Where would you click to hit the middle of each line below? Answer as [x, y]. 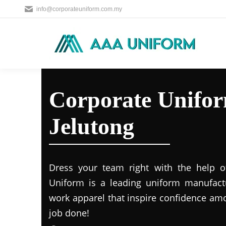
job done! [69, 213]
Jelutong [92, 126]
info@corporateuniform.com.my [79, 9]
